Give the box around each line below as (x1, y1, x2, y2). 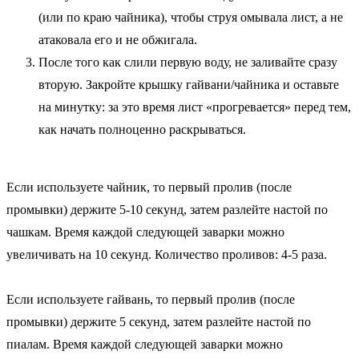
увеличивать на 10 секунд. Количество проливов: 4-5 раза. (6, 247, 327, 261)
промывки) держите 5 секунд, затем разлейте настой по (6, 314, 311, 329)
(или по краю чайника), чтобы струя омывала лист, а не (38, 10, 343, 24)
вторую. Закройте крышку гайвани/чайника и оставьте (38, 77, 339, 91)
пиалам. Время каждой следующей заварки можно (6, 337, 283, 351)
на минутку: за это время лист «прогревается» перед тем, (38, 99, 351, 114)
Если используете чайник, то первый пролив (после (6, 179, 292, 194)
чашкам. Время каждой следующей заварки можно (6, 224, 284, 239)
